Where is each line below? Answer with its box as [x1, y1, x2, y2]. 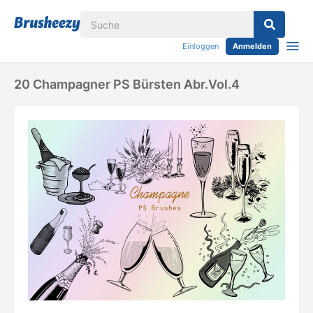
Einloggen [182, 41, 219, 51]
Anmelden [233, 41, 272, 51]
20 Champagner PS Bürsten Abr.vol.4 [14, 77, 240, 92]
